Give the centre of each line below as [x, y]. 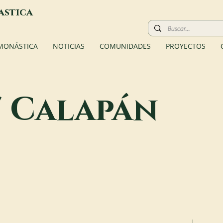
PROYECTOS [186, 46]
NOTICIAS [69, 46]
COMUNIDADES [125, 46]
